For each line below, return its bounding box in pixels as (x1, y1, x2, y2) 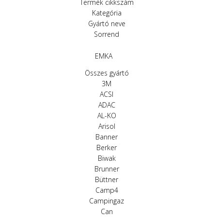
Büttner (95, 175, 118, 184)
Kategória (92, 8, 122, 17)
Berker (96, 143, 117, 152)
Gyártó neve (88, 19, 125, 28)
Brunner (94, 164, 119, 173)
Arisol (98, 122, 115, 131)
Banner (95, 132, 118, 141)
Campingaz (89, 196, 124, 205)
